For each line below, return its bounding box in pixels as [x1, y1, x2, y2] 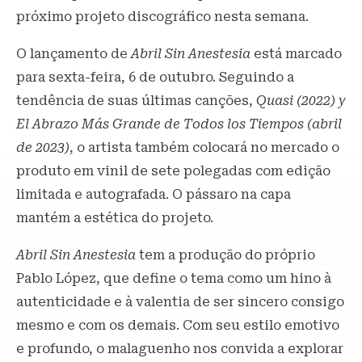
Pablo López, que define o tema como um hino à [16, 271, 331, 287]
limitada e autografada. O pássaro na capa [16, 187, 291, 203]
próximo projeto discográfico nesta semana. [16, 9, 309, 25]
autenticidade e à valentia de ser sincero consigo [16, 294, 344, 310]
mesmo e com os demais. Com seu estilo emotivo [16, 318, 339, 334]
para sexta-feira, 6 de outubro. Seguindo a [16, 69, 294, 86]
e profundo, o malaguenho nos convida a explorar [16, 341, 343, 357]
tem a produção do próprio [136, 247, 315, 263]
